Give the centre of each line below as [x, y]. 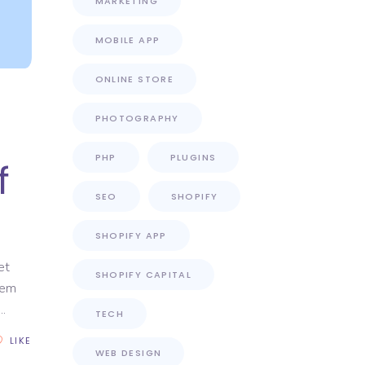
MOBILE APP [128, 40]
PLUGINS [193, 157]
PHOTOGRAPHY [137, 118]
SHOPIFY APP [131, 235]
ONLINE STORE [134, 79]
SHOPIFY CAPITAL [143, 275]
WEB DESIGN [128, 353]
